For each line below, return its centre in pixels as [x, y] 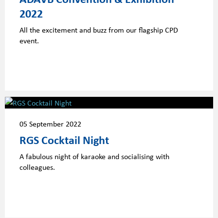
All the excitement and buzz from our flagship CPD [99, 30]
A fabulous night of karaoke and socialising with [94, 156]
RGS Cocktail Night [64, 139]
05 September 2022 [50, 124]
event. [29, 41]
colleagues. [37, 167]
